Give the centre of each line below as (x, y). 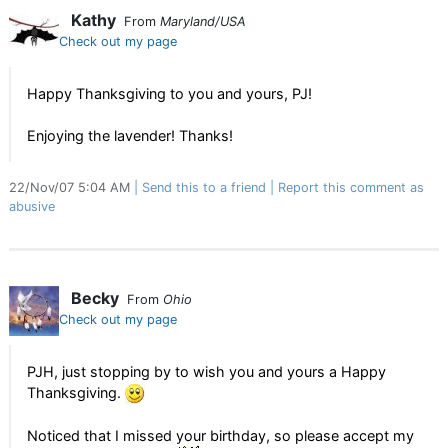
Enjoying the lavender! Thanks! (130, 135)
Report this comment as (351, 187)
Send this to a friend (204, 187)
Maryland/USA (203, 21)
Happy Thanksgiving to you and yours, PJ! (169, 93)
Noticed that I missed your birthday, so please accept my (220, 436)
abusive (32, 206)
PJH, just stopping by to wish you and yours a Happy (206, 371)
